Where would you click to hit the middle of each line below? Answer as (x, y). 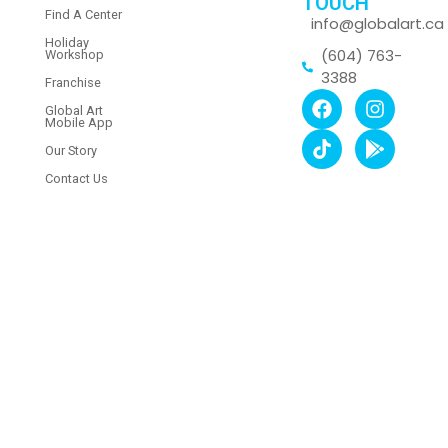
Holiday (67, 43)
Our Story (71, 151)
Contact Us (76, 179)
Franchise (73, 83)
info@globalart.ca (377, 24)
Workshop (74, 55)
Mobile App (79, 123)
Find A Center (83, 15)
